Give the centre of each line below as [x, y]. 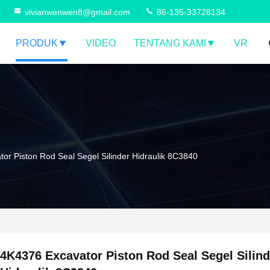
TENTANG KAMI [170, 43]
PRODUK [36, 43]
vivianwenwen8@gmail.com [77, 12]
